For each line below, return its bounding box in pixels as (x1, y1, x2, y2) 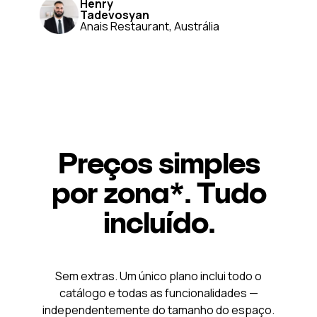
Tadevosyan (79, 6, 149, 23)
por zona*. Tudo (52, 175, 266, 210)
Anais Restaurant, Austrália (79, 18, 219, 34)
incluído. (103, 204, 215, 240)
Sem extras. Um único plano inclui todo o (55, 268, 262, 284)
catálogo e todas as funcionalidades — (59, 285, 258, 301)
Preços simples (58, 145, 260, 180)
